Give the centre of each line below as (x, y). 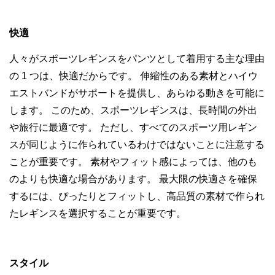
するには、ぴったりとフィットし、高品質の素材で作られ (137, 196)
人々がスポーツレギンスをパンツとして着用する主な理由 (137, 59)
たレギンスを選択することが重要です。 (98, 214)
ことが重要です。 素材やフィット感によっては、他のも (133, 162)
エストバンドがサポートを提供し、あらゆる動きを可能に (137, 93)
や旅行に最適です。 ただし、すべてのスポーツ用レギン (133, 128)
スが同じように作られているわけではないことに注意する (137, 145)
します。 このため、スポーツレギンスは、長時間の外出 (133, 110)
